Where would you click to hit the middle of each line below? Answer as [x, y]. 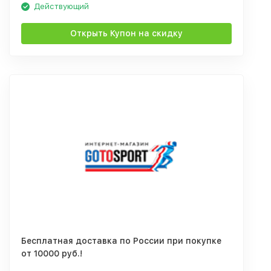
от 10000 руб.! [52, 253]
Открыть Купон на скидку [126, 33]
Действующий [61, 6]
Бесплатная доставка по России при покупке [121, 241]
